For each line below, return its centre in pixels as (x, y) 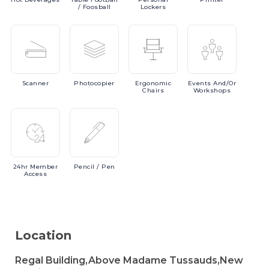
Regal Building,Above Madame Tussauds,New (129, 260)
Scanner (35, 83)
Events (201, 83)
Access (35, 174)
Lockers (153, 7)
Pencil (85, 167)
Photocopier (94, 83)
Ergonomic (153, 83)
